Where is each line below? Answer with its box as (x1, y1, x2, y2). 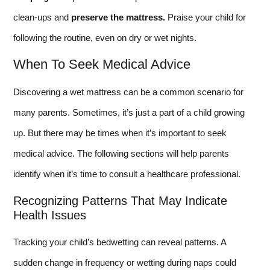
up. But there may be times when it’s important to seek (13, 128, 227, 139)
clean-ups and (13, 11, 71, 22)
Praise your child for (165, 11, 246, 22)
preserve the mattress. (71, 11, 165, 22)
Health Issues (13, 208, 86, 222)
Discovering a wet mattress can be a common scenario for (13, 87, 243, 98)
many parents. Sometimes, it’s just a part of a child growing (13, 107, 245, 118)
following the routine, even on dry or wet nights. (13, 32, 196, 43)
